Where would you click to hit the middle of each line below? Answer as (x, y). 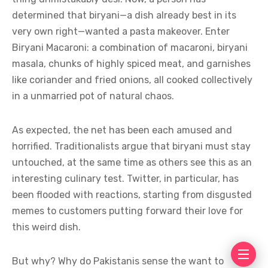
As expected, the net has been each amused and (122, 130)
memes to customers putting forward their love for (127, 211)
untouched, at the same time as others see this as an (132, 162)
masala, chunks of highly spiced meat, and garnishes (131, 64)
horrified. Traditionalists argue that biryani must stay (131, 146)
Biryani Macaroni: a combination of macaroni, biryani (130, 48)
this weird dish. (46, 227)
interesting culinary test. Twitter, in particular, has (125, 179)
